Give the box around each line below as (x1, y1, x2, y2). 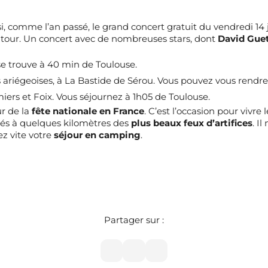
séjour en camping (53, 130, 141, 141)
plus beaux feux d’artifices (130, 118, 252, 129)
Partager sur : (103, 214, 164, 226)
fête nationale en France (31, 106, 144, 117)
